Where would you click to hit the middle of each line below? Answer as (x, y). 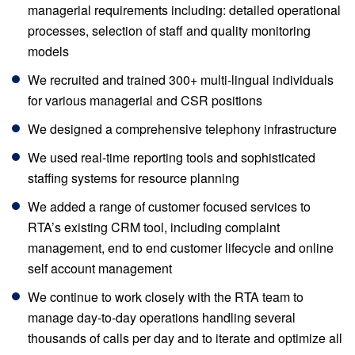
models (48, 51)
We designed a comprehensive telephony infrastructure (182, 129)
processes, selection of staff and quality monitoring (169, 31)
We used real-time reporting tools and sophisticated (172, 157)
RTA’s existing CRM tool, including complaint (154, 227)
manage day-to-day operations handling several (162, 317)
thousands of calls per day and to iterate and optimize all (185, 338)
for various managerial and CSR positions (145, 100)
